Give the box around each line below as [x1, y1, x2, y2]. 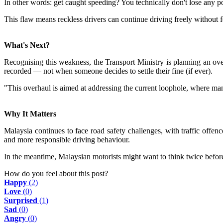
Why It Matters [4, 110, 56, 118]
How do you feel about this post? [4, 169, 108, 178]
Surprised [4, 196, 37, 205]
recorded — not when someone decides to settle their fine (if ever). [4, 67, 213, 76]
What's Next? [4, 41, 50, 50]
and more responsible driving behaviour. [4, 135, 130, 144]
